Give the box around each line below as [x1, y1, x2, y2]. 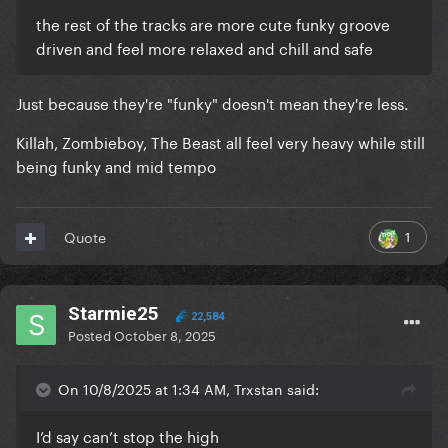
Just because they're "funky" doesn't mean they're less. [16, 90, 408, 115]
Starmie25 [68, 302, 159, 326]
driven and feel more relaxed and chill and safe [36, 35, 377, 60]
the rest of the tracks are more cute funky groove [36, 11, 390, 36]
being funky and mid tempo [16, 153, 216, 178]
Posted [68, 324, 114, 345]
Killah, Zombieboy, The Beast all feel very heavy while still [16, 129, 425, 154]
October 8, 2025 [114, 324, 216, 345]
